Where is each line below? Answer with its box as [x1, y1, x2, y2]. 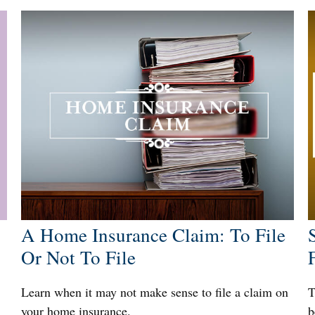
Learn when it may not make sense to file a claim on [20, 283, 288, 300]
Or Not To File [20, 244, 136, 270]
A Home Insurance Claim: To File [20, 221, 285, 247]
